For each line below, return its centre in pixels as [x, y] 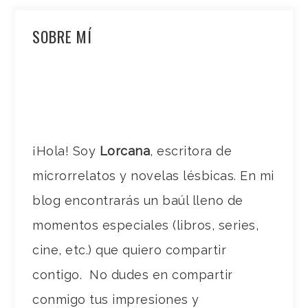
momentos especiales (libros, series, [146, 225]
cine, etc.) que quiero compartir [130, 250]
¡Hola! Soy [66, 151]
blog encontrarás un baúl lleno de [138, 201]
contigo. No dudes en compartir [133, 275]
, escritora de [191, 151]
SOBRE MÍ [63, 37]
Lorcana [125, 151]
